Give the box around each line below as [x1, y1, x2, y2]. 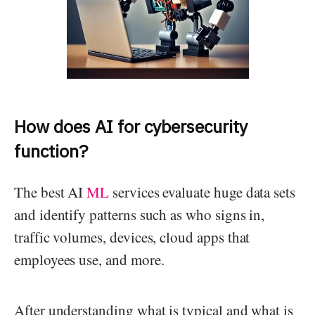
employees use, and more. [14, 250, 165, 270]
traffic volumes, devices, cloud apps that [14, 227, 250, 247]
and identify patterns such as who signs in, [14, 205, 265, 225]
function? [14, 139, 88, 163]
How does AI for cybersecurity [14, 115, 247, 139]
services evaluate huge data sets [109, 182, 296, 202]
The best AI [14, 182, 87, 202]
